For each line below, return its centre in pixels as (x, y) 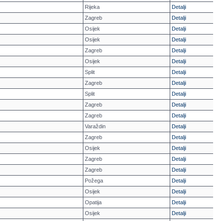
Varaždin (95, 126)
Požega (94, 181)
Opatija (93, 202)
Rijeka (92, 7)
